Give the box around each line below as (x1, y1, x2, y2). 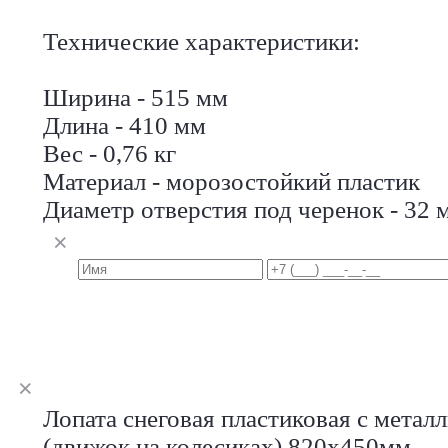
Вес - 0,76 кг (43, 139, 176, 167)
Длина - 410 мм (43, 111, 206, 139)
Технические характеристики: (43, 27, 360, 55)
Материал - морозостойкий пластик (43, 167, 420, 195)
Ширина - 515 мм (43, 83, 228, 111)
